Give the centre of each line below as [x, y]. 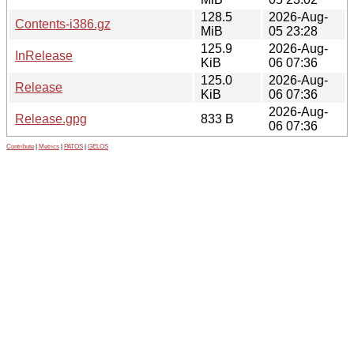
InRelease [44, 55]
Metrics [49, 146]
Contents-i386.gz [63, 24]
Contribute [20, 146]
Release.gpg [51, 119]
